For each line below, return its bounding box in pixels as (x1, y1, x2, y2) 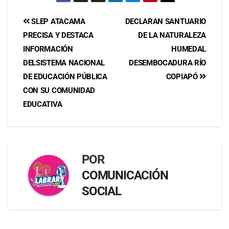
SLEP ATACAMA (29, 16, 85, 26)
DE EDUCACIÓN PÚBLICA (23, 72, 107, 81)
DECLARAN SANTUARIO (125, 16, 206, 26)
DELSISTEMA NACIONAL (23, 58, 105, 67)
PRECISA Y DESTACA (23, 30, 94, 40)
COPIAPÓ (166, 72, 200, 81)
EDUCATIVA (23, 99, 62, 109)
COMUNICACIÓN (82, 168, 168, 182)
